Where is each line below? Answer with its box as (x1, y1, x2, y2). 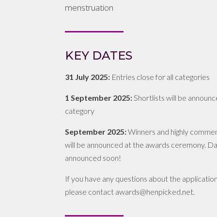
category (65, 106, 95, 116)
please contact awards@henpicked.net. (65, 187, 195, 197)
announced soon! (65, 153, 122, 163)
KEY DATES (65, 48, 133, 63)
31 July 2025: (65, 72, 110, 82)
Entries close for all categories (110, 72, 210, 82)
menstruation (65, 1, 114, 13)
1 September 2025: (65, 93, 133, 103)
